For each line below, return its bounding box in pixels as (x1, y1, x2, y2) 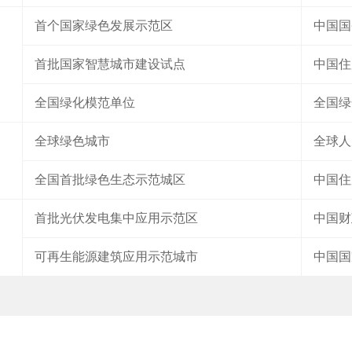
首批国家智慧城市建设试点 (35, 57, 185, 71)
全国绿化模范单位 (35, 96, 135, 109)
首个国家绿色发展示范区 (35, 19, 173, 32)
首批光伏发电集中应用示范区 (35, 211, 198, 225)
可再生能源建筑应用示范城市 (35, 250, 198, 263)
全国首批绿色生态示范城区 (35, 173, 185, 186)
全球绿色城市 (35, 134, 110, 148)
